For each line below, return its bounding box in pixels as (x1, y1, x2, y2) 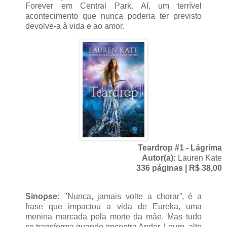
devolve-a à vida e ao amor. (25, 21, 124, 30)
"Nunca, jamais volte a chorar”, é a (60, 192, 202, 201)
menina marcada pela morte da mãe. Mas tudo (25, 212, 202, 221)
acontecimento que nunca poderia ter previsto (25, 11, 202, 20)
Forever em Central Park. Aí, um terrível (25, 1, 202, 10)
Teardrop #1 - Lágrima (136, 143, 222, 153)
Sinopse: (25, 192, 60, 201)
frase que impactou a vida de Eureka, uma (25, 202, 202, 211)
